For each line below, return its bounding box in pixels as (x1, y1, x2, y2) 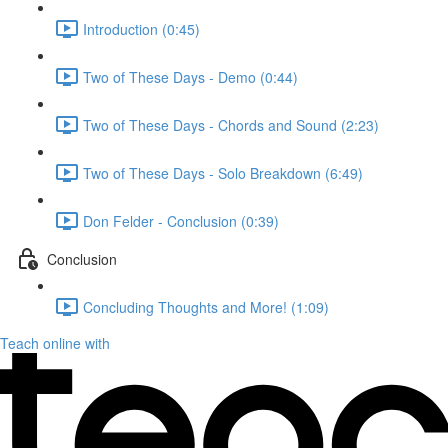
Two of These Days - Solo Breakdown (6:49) (83, 162, 363, 183)
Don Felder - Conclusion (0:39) (83, 210, 279, 231)
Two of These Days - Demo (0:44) (83, 66, 298, 87)
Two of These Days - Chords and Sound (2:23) (83, 114, 379, 135)
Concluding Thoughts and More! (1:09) (83, 296, 329, 317)
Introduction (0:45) (83, 18, 200, 39)
